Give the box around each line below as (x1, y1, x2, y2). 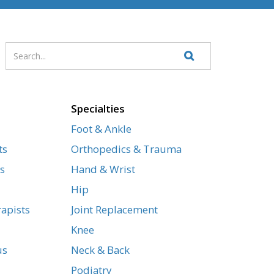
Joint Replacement (70, 202, 158, 217)
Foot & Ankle (70, 122, 131, 136)
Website (188, 67, 232, 82)
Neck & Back (70, 243, 130, 257)
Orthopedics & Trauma (70, 142, 182, 157)
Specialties (70, 102, 125, 116)
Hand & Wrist (70, 162, 135, 177)
